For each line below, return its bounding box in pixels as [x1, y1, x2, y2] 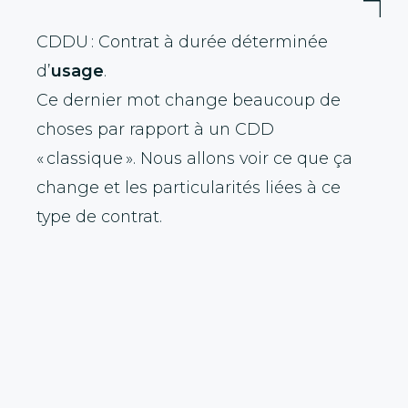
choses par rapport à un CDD [36, 119, 274, 139]
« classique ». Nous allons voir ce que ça [36, 148, 352, 168]
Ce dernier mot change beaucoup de [36, 90, 341, 110]
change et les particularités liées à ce [36, 178, 341, 198]
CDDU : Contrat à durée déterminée [36, 32, 328, 52]
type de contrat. [36, 207, 162, 227]
